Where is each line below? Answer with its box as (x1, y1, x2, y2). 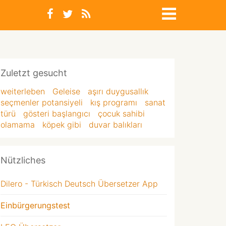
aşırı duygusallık (88, 86, 148, 96)
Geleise (52, 86, 80, 96)
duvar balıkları (89, 120, 142, 130)
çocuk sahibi (98, 108, 145, 119)
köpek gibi (42, 120, 81, 130)
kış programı (90, 97, 137, 107)
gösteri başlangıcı (23, 108, 90, 119)
